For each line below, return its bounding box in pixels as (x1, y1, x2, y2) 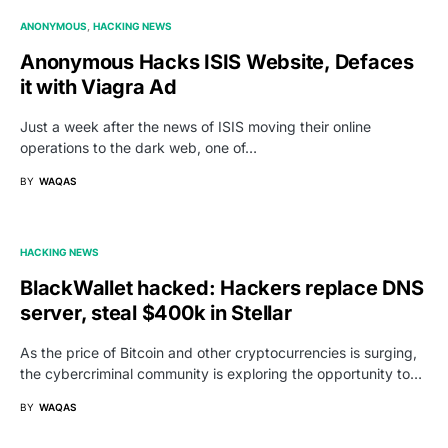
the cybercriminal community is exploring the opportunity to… (20, 364, 422, 382)
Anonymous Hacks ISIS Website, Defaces (20, 49, 414, 74)
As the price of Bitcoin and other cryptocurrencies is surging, (20, 343, 417, 361)
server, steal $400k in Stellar (20, 300, 292, 325)
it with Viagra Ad (20, 74, 177, 99)
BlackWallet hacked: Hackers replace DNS (20, 275, 424, 300)
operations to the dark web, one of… (20, 138, 257, 156)
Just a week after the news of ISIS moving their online (20, 117, 371, 135)
